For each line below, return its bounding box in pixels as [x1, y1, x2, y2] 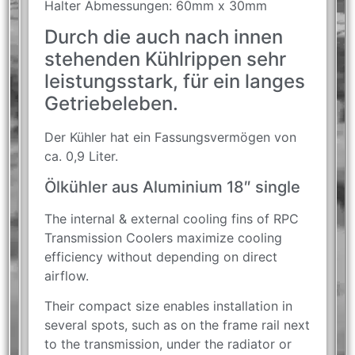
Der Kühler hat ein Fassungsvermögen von [44, 129, 296, 146]
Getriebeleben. [44, 92, 178, 116]
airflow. [44, 267, 89, 284]
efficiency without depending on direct [44, 248, 277, 265]
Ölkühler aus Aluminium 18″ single [44, 177, 300, 197]
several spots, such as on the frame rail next [44, 316, 310, 333]
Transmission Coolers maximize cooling [44, 229, 282, 246]
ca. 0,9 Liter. [44, 148, 118, 165]
